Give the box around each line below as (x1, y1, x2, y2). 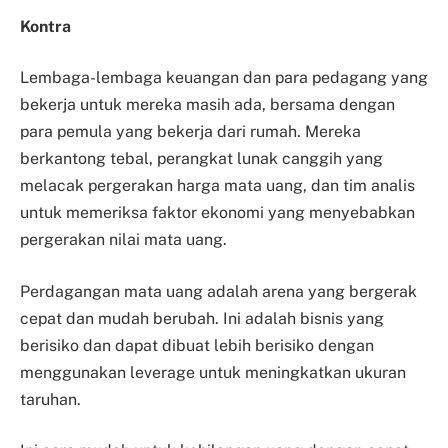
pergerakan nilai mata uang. (20, 230, 227, 250)
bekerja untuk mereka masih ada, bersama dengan (20, 95, 395, 115)
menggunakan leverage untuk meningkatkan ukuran (20, 362, 406, 382)
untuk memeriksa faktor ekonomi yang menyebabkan (20, 203, 415, 223)
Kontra (20, 16, 71, 36)
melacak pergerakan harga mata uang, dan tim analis (20, 176, 415, 196)
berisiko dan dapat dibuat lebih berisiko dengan (20, 335, 374, 355)
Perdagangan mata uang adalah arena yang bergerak (20, 281, 417, 301)
